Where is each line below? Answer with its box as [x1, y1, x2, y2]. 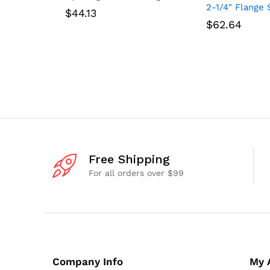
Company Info [52, 255, 123, 268]
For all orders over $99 [89, 168, 184, 178]
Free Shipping [89, 151, 170, 166]
